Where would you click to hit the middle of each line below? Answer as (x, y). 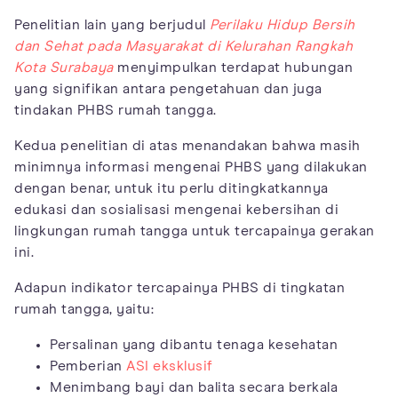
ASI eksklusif (170, 366)
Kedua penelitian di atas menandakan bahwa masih (187, 146)
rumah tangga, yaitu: (84, 310)
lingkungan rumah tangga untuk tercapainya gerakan (195, 231)
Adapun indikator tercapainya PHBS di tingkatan (179, 288)
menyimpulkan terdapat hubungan (233, 68)
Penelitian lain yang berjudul (112, 25)
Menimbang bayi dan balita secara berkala (194, 388)
